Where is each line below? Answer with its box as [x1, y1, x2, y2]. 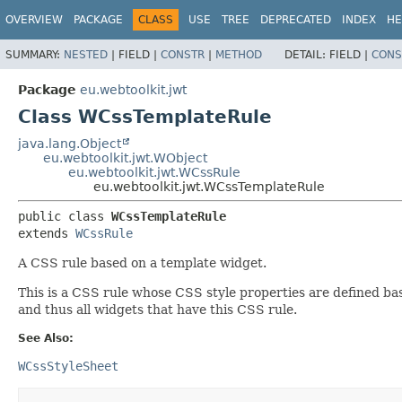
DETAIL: [284, 48, 329, 61]
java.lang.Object [18, 135, 121, 151]
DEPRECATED [260, 13, 331, 26]
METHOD [215, 48, 262, 61]
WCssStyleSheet [18, 358, 118, 373]
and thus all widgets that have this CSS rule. [18, 301, 297, 317]
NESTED [64, 48, 108, 61]
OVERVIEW [5, 13, 63, 26]
